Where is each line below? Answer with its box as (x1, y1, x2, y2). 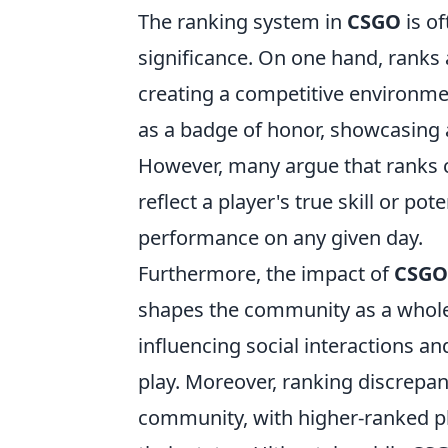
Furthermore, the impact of (138, 260, 394, 287)
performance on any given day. (138, 224, 423, 251)
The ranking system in (138, 8, 347, 35)
